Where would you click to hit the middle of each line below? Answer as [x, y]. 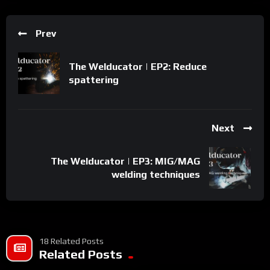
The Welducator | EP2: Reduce [138, 66]
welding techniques [156, 174]
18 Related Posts [71, 241]
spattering [94, 80]
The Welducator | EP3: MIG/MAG [125, 161]
